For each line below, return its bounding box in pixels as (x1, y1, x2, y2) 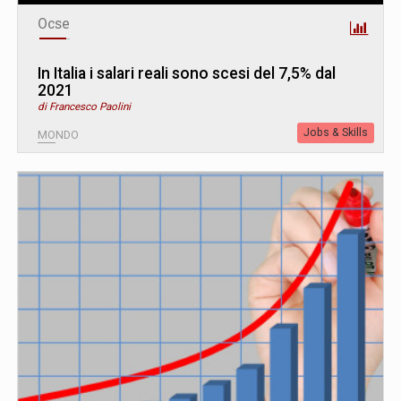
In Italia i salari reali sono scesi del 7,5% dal (38, 64, 336, 82)
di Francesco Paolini (38, 99, 131, 113)
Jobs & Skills (303, 125, 368, 139)
